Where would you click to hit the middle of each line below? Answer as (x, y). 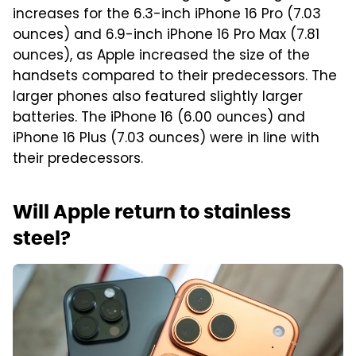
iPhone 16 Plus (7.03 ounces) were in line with (166, 139)
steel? (42, 238)
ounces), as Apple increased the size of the (161, 57)
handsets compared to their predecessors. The (175, 77)
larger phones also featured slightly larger (158, 98)
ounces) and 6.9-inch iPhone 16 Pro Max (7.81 (166, 36)
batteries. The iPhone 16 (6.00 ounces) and (159, 119)
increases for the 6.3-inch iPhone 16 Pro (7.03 (167, 15)
